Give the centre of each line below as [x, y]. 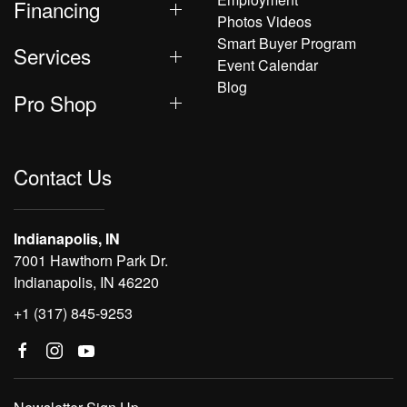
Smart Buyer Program [287, 44]
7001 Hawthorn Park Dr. [91, 260]
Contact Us [63, 176]
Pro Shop [55, 102]
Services [52, 56]
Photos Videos [264, 22]
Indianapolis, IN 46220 [86, 282]
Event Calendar [268, 65]
